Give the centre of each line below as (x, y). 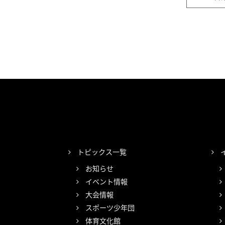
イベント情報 (107, 182)
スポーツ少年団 (110, 208)
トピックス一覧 (102, 152)
